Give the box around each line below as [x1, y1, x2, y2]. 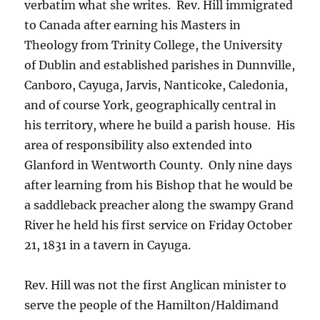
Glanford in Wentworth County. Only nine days [24, 158, 293, 173]
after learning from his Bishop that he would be [24, 178, 294, 193]
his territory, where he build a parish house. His [24, 118, 296, 133]
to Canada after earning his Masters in [24, 18, 241, 33]
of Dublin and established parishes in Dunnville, [24, 58, 296, 73]
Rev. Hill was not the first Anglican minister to [24, 278, 287, 293]
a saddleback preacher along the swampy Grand [24, 198, 294, 213]
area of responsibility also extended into [24, 138, 253, 153]
